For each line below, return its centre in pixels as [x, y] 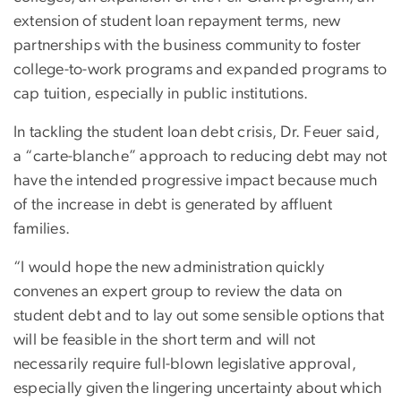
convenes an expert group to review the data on [178, 292]
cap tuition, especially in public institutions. [161, 94]
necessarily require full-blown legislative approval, [185, 365]
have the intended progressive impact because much [196, 181]
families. [42, 230]
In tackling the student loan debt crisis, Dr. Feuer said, [197, 133]
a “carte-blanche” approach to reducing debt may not [200, 157]
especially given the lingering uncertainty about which [198, 389]
